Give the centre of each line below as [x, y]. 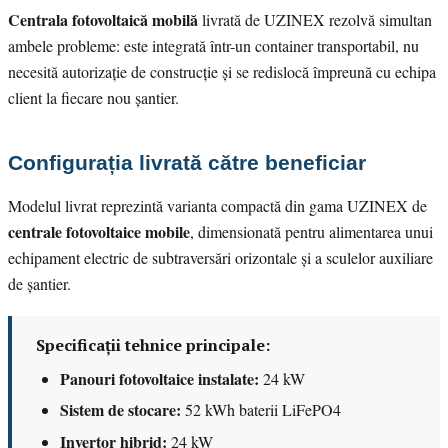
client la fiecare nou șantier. [93, 97]
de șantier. [39, 283]
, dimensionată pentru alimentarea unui [311, 231]
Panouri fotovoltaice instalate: [159, 378]
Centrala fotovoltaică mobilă [103, 19]
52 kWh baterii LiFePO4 [261, 410]
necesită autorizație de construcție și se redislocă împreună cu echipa [222, 71]
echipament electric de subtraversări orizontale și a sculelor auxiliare [220, 257]
